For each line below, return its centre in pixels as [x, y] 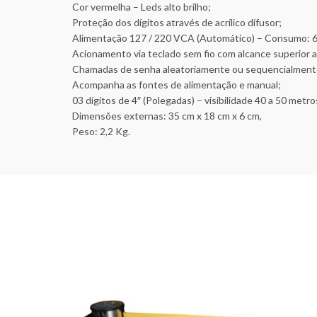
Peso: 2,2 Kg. [101, 132]
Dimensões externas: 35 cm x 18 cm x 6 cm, [167, 116]
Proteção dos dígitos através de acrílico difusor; [177, 23]
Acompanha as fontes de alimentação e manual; [177, 85]
